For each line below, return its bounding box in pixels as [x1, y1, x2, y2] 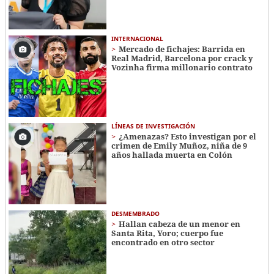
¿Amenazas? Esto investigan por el [118, 131, 256, 143]
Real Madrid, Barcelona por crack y [111, 53, 253, 64]
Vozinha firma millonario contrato [111, 62, 253, 73]
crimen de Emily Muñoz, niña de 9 [111, 140, 247, 152]
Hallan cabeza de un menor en [118, 218, 240, 230]
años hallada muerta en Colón [111, 149, 232, 161]
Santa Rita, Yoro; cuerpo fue [111, 228, 223, 239]
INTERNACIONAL [111, 34, 163, 43]
